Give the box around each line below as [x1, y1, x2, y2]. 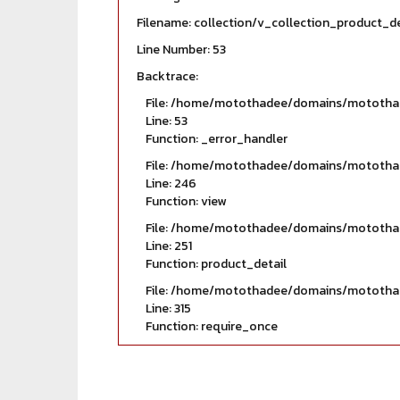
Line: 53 [146, 112, 187, 130]
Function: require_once [146, 317, 278, 336]
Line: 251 [146, 237, 192, 255]
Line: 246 [146, 174, 196, 193]
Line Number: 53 [137, 40, 226, 59]
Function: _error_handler [146, 129, 287, 148]
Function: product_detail [146, 254, 287, 273]
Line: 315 [146, 299, 191, 318]
